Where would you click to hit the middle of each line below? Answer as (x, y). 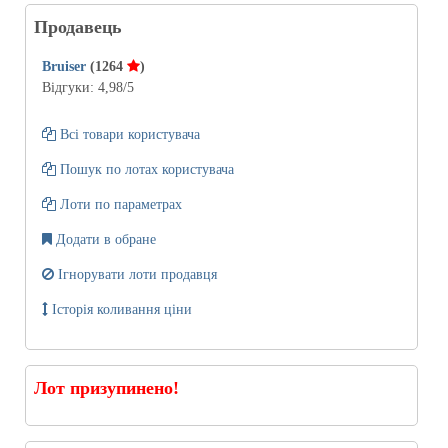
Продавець (78, 27)
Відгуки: (70, 87)
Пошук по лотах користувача (145, 169)
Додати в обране (106, 239)
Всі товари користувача (128, 134)
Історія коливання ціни (120, 309)
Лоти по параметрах (119, 204)
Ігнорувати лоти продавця (135, 274)
